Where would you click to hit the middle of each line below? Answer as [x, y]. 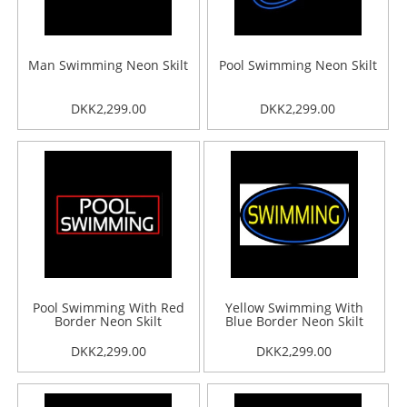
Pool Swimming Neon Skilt [298, 65]
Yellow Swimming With [294, 308]
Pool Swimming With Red [108, 308]
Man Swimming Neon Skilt [109, 65]
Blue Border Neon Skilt [294, 321]
